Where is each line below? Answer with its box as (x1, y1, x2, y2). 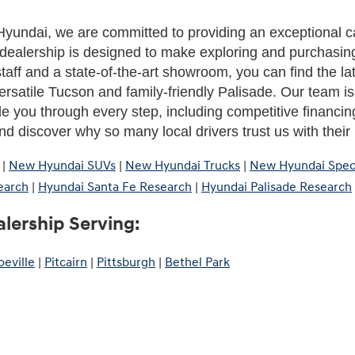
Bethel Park (165, 254, 230, 270)
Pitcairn (44, 254, 87, 270)
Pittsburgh (97, 254, 155, 270)
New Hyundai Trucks (125, 157, 240, 174)
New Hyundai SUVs (9, 157, 116, 174)
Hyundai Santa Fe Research (38, 178, 192, 195)
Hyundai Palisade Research (201, 178, 352, 195)
